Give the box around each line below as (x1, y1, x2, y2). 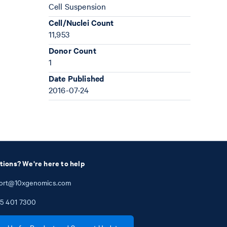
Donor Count (49, 45, 96, 56)
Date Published (49, 72, 104, 84)
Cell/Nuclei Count (49, 17, 114, 28)
